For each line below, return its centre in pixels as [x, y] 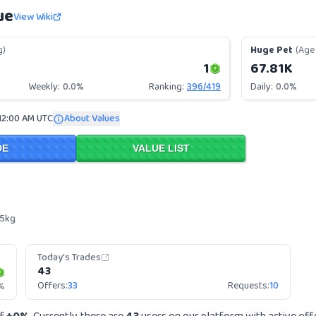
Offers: [53, 286]
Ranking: [166, 87]
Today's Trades [69, 257]
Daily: [262, 87]
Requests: [249, 286]
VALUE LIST [161, 148]
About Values [92, 119]
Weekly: [44, 87]
